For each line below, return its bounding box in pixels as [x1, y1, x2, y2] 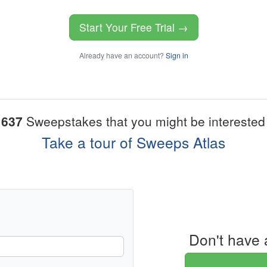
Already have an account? [79, 50, 166, 61]
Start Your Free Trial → [79, 20, 188, 35]
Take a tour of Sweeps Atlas [42, 132, 225, 153]
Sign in [165, 50, 188, 61]
